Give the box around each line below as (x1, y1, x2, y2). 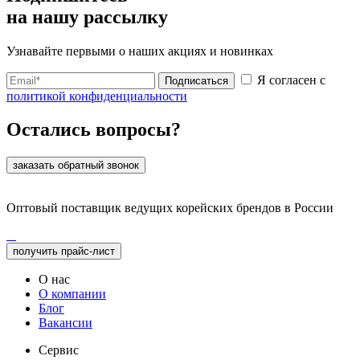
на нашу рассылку (6, 6, 168, 27)
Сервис (39, 343, 79, 358)
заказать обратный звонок (13, 159, 139, 172)
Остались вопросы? (6, 119, 181, 141)
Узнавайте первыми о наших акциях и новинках (6, 43, 273, 58)
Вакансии (39, 316, 92, 330)
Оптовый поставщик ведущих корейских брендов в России (6, 201, 333, 215)
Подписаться (165, 74, 228, 87)
